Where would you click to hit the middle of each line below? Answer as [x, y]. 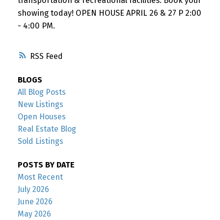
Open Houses [41, 117]
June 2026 [35, 201]
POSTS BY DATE [46, 165]
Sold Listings [40, 141]
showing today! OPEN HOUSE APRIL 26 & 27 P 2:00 [109, 13]
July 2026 [33, 189]
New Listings [40, 105]
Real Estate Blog [47, 129]
